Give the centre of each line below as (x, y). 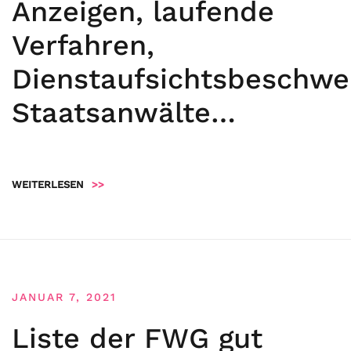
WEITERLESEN (48, 185)
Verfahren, (83, 45)
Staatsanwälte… (124, 113)
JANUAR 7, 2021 (64, 297)
